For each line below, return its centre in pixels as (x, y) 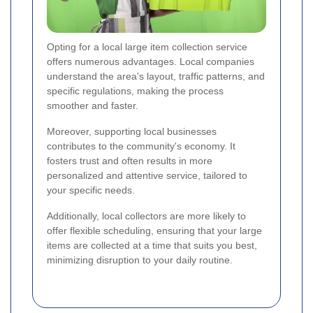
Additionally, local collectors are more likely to (146, 216)
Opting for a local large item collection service (147, 47)
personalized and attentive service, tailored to (147, 176)
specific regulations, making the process (135, 91)
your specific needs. (91, 190)
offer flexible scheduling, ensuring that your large (154, 231)
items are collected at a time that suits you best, (152, 246)
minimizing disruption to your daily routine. (140, 260)
